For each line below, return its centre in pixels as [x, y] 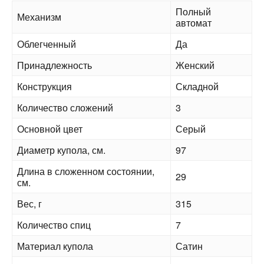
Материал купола [55, 246]
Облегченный [47, 44]
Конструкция [44, 86]
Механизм [39, 17]
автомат [194, 23]
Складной [197, 86]
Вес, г [29, 204]
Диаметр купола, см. [61, 150]
